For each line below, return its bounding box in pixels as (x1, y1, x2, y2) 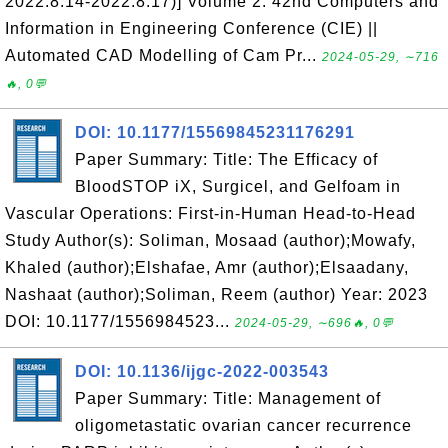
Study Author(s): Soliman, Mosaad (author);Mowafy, (5, 232, 416, 249)
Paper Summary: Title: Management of (75, 390, 381, 407)
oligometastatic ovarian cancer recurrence (75, 417, 412, 434)
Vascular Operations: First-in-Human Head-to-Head (5, 205, 416, 222)
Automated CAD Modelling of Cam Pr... (5, 47, 322, 64)
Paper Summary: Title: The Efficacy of (75, 151, 378, 168)
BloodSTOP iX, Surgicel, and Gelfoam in (75, 178, 401, 195)
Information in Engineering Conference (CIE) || (5, 20, 378, 37)
